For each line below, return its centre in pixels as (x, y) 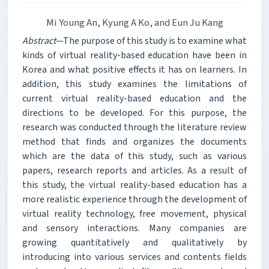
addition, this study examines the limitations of (134, 84)
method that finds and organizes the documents (134, 141)
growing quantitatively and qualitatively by (134, 242)
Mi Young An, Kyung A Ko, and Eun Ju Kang (134, 23)
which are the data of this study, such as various (134, 156)
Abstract (39, 41)
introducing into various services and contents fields (134, 257)
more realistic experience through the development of (134, 199)
